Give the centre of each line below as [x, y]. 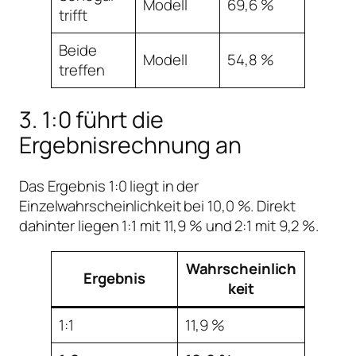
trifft [73, 15]
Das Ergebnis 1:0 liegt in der [109, 186]
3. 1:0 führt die [92, 119]
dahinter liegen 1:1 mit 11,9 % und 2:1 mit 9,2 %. [169, 226]
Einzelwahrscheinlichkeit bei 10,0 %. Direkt [157, 206]
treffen [82, 70]
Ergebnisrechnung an [131, 145]
